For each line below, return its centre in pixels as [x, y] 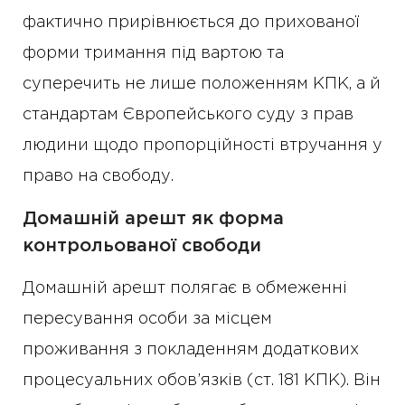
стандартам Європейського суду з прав [188, 115]
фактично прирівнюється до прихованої [191, 23]
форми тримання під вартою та [153, 53]
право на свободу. [98, 176]
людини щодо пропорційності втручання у [202, 146]
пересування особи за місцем [147, 319]
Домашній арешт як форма [153, 219]
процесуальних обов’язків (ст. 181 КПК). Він [202, 381]
